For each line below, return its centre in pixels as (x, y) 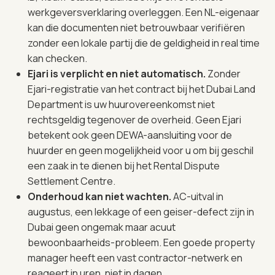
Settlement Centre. (72, 181)
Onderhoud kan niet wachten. (100, 196)
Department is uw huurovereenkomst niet (121, 104)
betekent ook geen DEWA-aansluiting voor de (130, 135)
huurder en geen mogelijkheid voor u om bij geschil (141, 150)
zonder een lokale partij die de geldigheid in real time (144, 43)
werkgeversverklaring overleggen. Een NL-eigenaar (144, 12)
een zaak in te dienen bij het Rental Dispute (124, 165)
